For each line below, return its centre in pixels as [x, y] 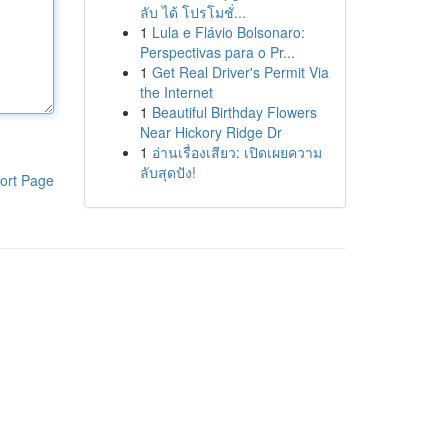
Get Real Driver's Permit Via [240, 72]
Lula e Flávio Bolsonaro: [228, 32]
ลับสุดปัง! [167, 172]
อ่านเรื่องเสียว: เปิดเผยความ [236, 152]
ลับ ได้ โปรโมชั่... [192, 12]
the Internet [176, 92]
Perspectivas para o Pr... [217, 52]
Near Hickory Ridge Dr [210, 132]
